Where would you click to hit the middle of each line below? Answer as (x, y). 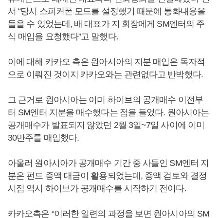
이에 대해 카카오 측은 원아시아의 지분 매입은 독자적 (106, 62)
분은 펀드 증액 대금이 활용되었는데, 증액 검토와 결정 (108, 176)
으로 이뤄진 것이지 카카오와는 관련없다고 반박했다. (106, 74)
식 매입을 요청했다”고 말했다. (63, 36)
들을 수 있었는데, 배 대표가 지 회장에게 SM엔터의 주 (106, 24)
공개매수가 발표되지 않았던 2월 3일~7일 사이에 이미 (106, 125)
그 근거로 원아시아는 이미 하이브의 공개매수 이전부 (105, 100)
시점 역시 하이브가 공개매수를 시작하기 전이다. (98, 188)
